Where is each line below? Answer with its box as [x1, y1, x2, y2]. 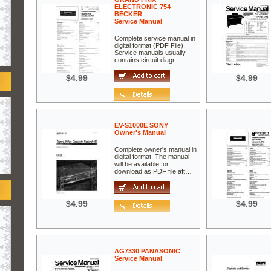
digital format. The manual [114, 153, 189, 161]
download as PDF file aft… [114, 168, 192, 175]
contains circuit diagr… [114, 56, 181, 64]
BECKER [114, 10, 142, 18]
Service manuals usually [114, 49, 186, 57]
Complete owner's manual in [114, 146, 197, 154]
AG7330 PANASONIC [114, 247, 180, 255]
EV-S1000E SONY [114, 121, 168, 129]
